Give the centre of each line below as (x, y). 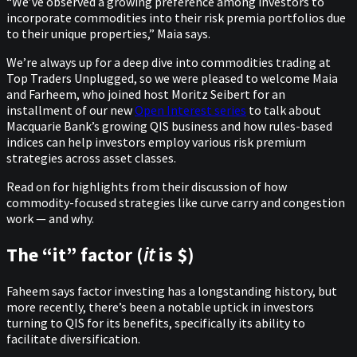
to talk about (284, 110)
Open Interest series (190, 110)
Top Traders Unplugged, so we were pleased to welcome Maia (172, 78)
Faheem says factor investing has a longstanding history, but (172, 290)
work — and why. (50, 219)
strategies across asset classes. (92, 158)
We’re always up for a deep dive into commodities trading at (169, 63)
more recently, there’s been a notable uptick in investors (160, 306)
